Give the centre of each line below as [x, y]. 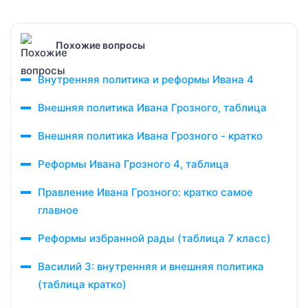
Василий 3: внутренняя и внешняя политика [151, 266]
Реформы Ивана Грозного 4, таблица [133, 164]
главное [58, 210]
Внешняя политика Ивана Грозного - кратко [150, 136]
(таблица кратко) [82, 284]
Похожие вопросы [100, 45]
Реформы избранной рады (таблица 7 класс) [154, 238]
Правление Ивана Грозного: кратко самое [145, 192]
